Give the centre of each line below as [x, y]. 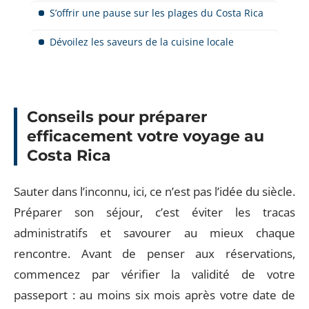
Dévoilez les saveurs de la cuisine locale [142, 41]
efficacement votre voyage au [146, 136]
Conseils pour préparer [117, 117]
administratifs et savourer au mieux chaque [154, 232]
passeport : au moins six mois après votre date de [154, 295]
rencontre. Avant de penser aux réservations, [154, 253]
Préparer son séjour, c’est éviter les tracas [154, 212]
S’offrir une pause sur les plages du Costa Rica [157, 12]
